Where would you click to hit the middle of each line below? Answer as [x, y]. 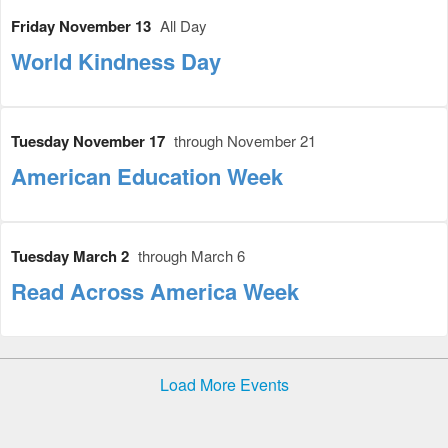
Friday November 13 [83, 26]
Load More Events [224, 385]
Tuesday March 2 [72, 256]
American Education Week [147, 176]
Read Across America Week [155, 291]
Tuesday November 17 [90, 141]
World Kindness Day [116, 61]
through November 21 [245, 141]
